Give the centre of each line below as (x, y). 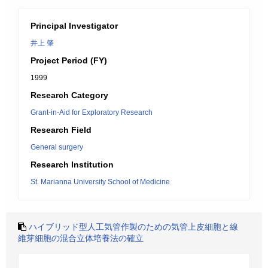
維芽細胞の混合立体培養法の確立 (81, 238)
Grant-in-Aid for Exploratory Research (92, 112)
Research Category (69, 95)
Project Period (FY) (69, 60)
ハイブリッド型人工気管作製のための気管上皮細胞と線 (133, 227)
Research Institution (72, 165)
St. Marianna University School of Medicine (100, 182)
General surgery (57, 147)
